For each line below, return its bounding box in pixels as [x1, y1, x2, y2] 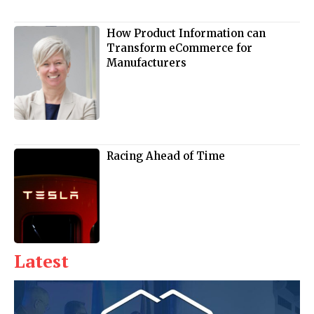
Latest [14, 248, 69, 273]
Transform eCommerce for [107, 41, 253, 55]
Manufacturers [107, 55, 187, 69]
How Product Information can [107, 26, 266, 40]
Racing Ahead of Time [107, 149, 226, 163]
